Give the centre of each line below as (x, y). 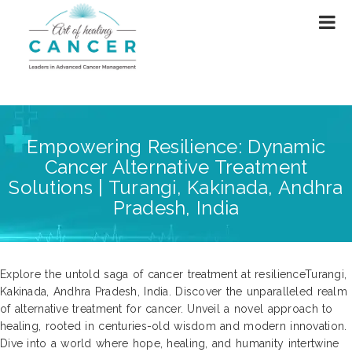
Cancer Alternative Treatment (176, 167)
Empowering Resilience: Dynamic (176, 146)
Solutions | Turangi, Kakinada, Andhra (176, 187)
